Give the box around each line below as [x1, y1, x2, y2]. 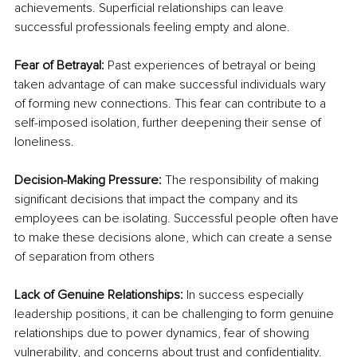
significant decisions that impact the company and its [14, 191, 301, 208]
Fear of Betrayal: [14, 57, 108, 74]
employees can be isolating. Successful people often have [14, 210, 342, 227]
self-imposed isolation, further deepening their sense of [14, 115, 324, 131]
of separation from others [14, 249, 155, 265]
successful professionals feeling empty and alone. [14, 19, 290, 36]
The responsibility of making [165, 172, 322, 189]
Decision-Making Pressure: [14, 172, 165, 189]
